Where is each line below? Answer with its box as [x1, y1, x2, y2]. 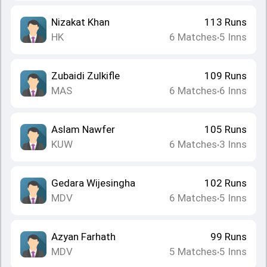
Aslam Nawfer [51, 123, 115, 135]
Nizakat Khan [51, 16, 110, 28]
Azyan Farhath [51, 231, 116, 243]
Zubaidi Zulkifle [51, 70, 120, 82]
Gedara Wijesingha [51, 177, 135, 189]
